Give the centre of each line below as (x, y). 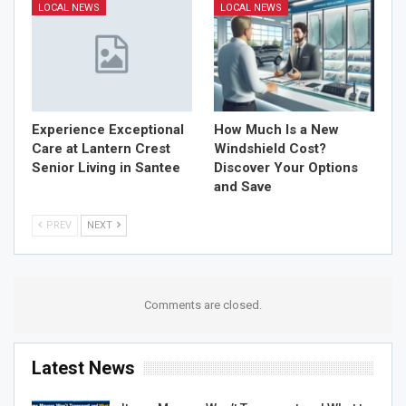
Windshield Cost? (270, 148)
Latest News (83, 367)
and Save (243, 186)
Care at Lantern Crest (101, 148)
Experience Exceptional (108, 129)
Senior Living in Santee (106, 167)
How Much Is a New (276, 129)
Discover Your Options (286, 167)
